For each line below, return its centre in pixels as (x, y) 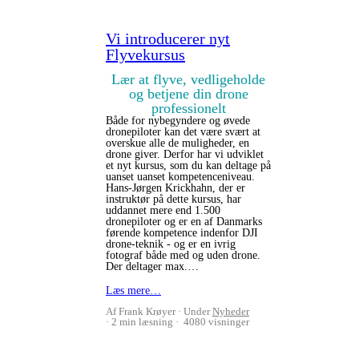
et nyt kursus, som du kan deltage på (188, 165)
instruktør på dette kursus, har (173, 199)
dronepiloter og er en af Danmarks (184, 222)
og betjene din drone (188, 94)
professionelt (188, 108)
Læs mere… (133, 290)
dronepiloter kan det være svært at (183, 132)
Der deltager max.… (152, 266)
